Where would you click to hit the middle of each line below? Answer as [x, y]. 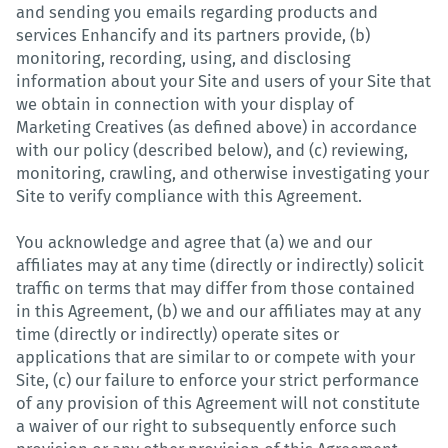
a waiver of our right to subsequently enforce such [206, 426]
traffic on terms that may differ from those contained [215, 288]
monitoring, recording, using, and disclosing [183, 58]
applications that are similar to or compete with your [215, 357]
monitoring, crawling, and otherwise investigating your [222, 173]
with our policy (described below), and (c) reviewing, [212, 150]
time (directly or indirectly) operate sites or [177, 334]
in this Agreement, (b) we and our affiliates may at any [218, 311]
